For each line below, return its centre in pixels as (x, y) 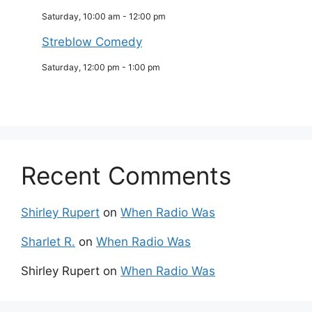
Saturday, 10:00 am (81, 17)
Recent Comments (126, 176)
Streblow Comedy (92, 42)
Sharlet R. (48, 242)
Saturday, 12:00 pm (81, 68)
